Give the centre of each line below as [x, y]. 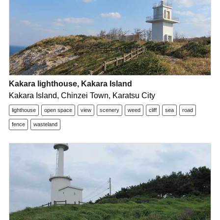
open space [58, 110]
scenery [109, 110]
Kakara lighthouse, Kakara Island [70, 84]
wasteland [45, 124]
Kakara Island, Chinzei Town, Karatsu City [82, 96]
